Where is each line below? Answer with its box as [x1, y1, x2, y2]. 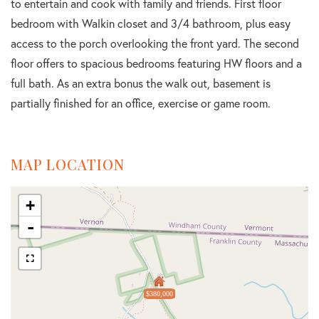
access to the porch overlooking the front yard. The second [11, 36, 299, 51]
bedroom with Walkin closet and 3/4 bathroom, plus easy [11, 16, 291, 31]
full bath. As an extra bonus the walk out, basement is [11, 76, 271, 91]
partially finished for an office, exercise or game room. [11, 96, 271, 111]
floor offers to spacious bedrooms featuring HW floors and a [11, 56, 302, 71]
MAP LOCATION [11, 155, 125, 174]
